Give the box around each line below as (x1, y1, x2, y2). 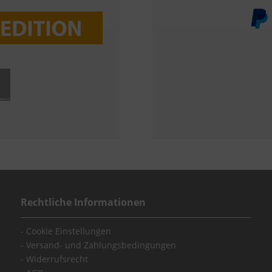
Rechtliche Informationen (21, 195, 146, 209)
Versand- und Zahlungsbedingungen (24, 239, 177, 251)
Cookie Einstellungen (24, 225, 112, 237)
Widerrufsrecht (24, 253, 89, 265)
